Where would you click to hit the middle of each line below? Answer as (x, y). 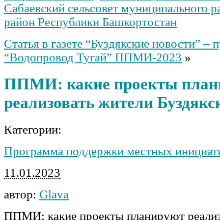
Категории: (33, 129)
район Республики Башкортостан (90, 22)
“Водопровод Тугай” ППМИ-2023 (93, 57)
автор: (22, 194)
